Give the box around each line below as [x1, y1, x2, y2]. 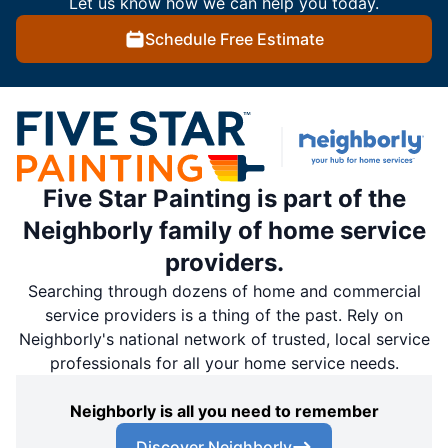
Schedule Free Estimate [144, 29, 324, 50]
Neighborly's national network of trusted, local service [18, 328, 430, 349]
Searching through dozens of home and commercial [27, 280, 421, 301]
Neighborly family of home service [22, 215, 426, 245]
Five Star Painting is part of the [42, 183, 406, 213]
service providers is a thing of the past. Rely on [45, 304, 403, 325]
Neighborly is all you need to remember [69, 400, 379, 421]
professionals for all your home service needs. [49, 352, 399, 373]
